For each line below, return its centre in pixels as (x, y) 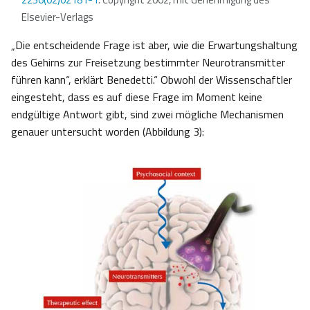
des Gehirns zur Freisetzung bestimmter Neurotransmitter (148, 63)
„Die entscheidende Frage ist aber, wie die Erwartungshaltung (154, 45)
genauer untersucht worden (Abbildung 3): (108, 132)
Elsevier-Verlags (57, 17)
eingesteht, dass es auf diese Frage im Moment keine (137, 97)
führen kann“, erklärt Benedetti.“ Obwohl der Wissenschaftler (152, 80)
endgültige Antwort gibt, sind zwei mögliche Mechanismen (147, 115)
